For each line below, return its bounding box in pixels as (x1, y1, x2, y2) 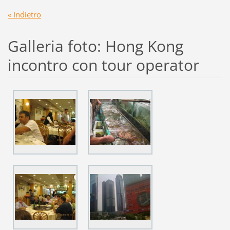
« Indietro (7, 9, 41, 20)
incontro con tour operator (7, 54, 199, 75)
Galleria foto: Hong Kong (7, 35, 183, 56)
